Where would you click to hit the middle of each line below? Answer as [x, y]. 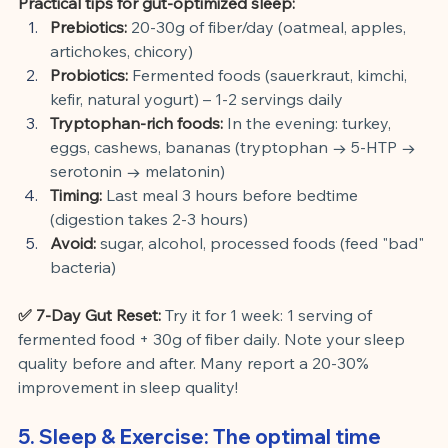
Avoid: [73, 242]
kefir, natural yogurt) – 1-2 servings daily [196, 98]
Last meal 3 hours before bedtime [234, 194]
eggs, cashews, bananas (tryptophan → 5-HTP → [235, 146]
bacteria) [83, 266]
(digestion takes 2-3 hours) [149, 218]
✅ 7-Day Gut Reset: [89, 314]
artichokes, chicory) [121, 50]
